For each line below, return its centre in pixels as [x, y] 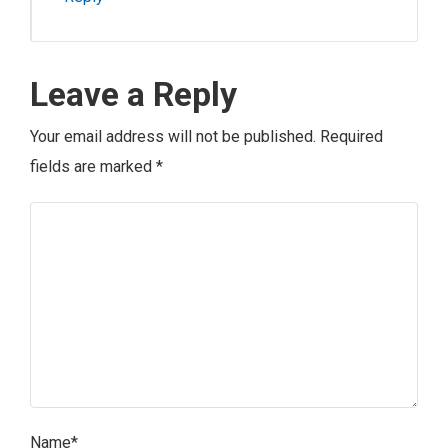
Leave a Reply [133, 94]
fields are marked [93, 167]
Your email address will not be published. [173, 137]
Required [351, 137]
